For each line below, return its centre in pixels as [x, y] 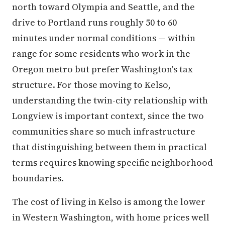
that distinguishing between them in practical [109, 147]
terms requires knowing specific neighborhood [113, 162]
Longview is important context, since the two [108, 116]
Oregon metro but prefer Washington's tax [102, 69]
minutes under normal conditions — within [104, 38]
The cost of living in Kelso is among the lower [109, 202]
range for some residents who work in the [101, 53]
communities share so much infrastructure [104, 131]
